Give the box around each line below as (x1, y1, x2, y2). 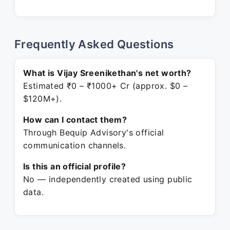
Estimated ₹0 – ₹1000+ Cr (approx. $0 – (23, 81, 188, 91)
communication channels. (23, 140, 126, 150)
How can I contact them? (23, 114, 127, 125)
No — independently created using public (23, 174, 193, 184)
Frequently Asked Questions (14, 37, 174, 51)
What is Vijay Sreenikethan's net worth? (23, 68, 191, 78)
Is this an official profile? (23, 161, 126, 171)
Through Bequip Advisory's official (23, 127, 164, 138)
